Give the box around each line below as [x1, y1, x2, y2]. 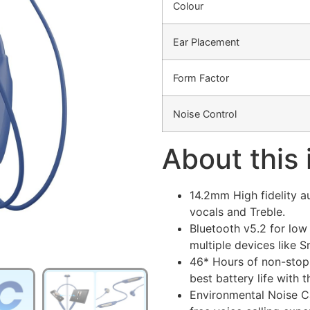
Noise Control [173, 108, 237, 120]
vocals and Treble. [190, 205, 285, 219]
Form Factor [173, 72, 229, 84]
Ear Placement [173, 36, 239, 48]
